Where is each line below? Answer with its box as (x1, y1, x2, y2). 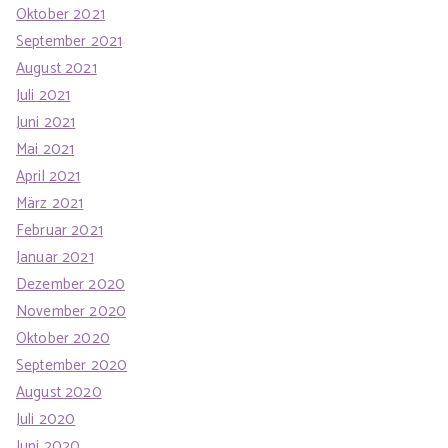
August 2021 (16, 55, 97, 81)
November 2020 (16, 298, 127, 324)
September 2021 (16, 28, 123, 54)
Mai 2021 (16, 136, 75, 162)
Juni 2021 (16, 109, 76, 135)
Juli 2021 (16, 82, 71, 108)
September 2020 (16, 352, 128, 378)
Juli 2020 (16, 406, 76, 432)
